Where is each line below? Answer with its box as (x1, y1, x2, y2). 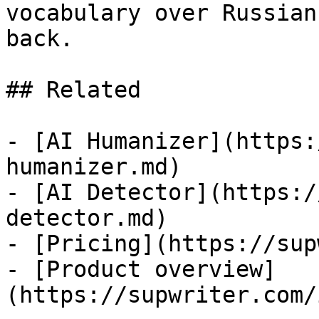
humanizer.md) (6, 154, 182, 179)
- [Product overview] (6, 256, 276, 282)
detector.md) (6, 205, 168, 231)
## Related (6, 77, 141, 103)
